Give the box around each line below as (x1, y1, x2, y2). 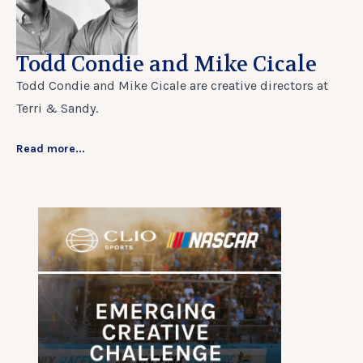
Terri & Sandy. (16, 100, 98, 116)
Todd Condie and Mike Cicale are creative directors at (16, 77, 328, 93)
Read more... (16, 141, 85, 156)
